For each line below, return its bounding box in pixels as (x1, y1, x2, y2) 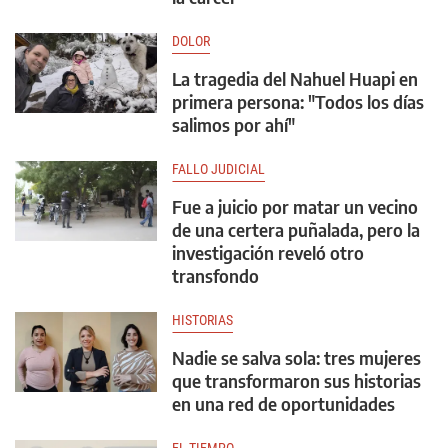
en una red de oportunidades (172, 392, 395, 416)
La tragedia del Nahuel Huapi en (172, 67, 418, 91)
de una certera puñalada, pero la (172, 218, 420, 242)
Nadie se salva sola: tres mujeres (172, 346, 421, 370)
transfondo (172, 264, 259, 288)
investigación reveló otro (172, 241, 364, 265)
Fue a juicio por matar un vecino (172, 195, 418, 219)
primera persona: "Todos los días (172, 90, 424, 114)
